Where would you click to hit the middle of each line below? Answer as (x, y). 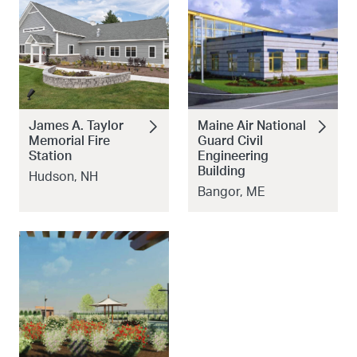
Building (222, 172)
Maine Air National (252, 126)
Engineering (233, 157)
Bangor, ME (231, 192)
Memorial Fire (69, 141)
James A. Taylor (76, 126)
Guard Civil (230, 141)
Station (50, 157)
